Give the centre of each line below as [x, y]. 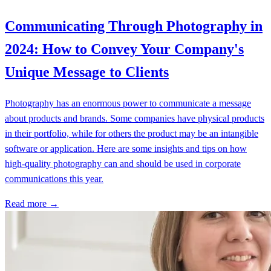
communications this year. [54, 179]
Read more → [32, 204]
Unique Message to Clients [87, 72]
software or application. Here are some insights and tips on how [126, 149]
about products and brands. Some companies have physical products [135, 118]
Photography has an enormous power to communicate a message [128, 103]
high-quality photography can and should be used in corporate [123, 164]
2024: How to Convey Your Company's [124, 49]
